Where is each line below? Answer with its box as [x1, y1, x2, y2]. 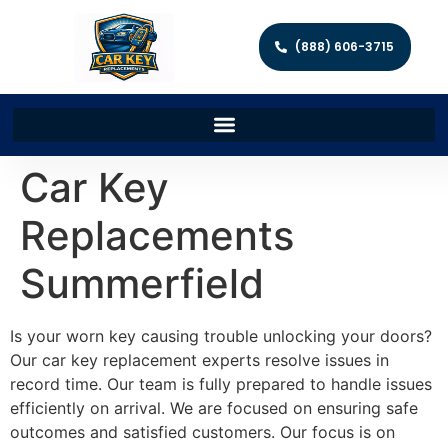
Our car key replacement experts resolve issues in [10, 349, 389, 370]
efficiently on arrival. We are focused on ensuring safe [10, 397, 418, 418]
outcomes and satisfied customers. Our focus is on [10, 421, 395, 442]
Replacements [20, 210, 294, 260]
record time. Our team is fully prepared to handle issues [10, 373, 432, 394]
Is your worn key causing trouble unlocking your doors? [10, 325, 432, 346]
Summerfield [20, 258, 264, 308]
